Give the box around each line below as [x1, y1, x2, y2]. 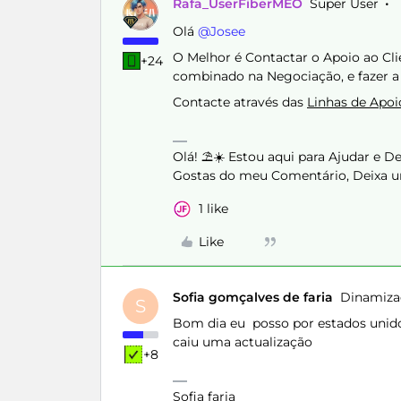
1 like [199, 200, 228, 217]
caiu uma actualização [173, 334, 320, 350]
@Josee [198, 23, 245, 39]
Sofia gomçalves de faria [173, 289, 333, 305]
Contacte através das [173, 94, 307, 110]
